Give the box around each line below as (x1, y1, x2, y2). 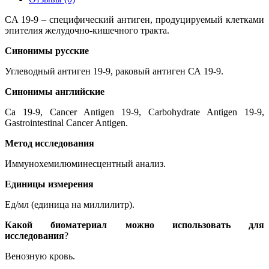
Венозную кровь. (5, 250, 75, 261)
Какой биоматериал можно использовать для (5, 219, 264, 230)
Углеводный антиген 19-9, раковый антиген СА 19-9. (5, 65, 223, 76)
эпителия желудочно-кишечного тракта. (5, 25, 169, 35)
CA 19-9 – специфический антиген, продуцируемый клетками (5, 14, 264, 25)
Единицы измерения (5, 178, 94, 189)
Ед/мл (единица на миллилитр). (5, 199, 134, 210)
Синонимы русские (5, 45, 89, 56)
